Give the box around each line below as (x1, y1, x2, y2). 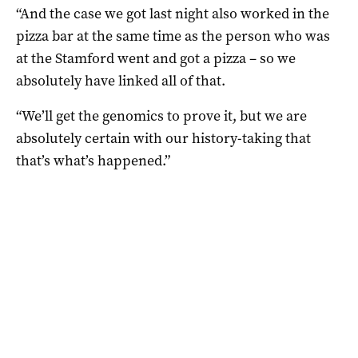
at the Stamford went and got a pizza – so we (16, 48, 296, 68)
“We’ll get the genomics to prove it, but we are (16, 105, 307, 125)
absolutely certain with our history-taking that (16, 128, 311, 148)
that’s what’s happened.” (16, 150, 170, 170)
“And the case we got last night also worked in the (16, 3, 329, 23)
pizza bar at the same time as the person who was (16, 26, 330, 46)
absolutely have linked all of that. (16, 70, 225, 90)
